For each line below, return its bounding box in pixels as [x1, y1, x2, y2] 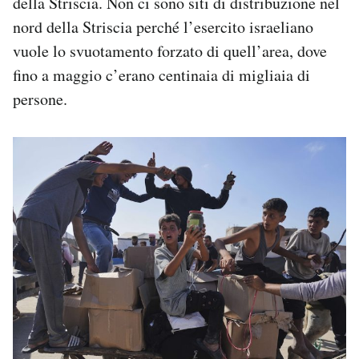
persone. [13, 88, 73, 111]
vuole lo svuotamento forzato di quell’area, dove [13, 40, 327, 63]
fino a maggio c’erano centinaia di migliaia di [13, 64, 310, 87]
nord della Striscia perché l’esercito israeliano [13, 16, 313, 38]
